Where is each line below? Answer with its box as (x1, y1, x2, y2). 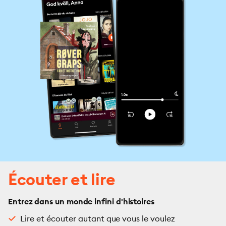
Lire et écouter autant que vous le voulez (20, 213, 176, 223)
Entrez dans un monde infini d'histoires (8, 196, 154, 206)
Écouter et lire (8, 169, 116, 190)
